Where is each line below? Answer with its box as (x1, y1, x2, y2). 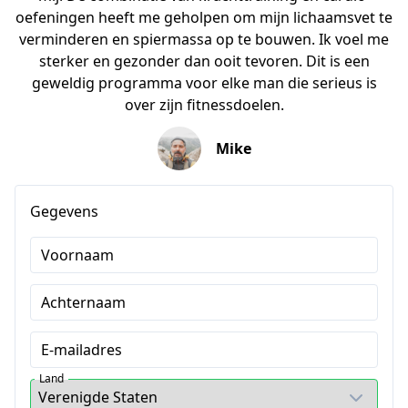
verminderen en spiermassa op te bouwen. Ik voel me (19, 28, 389, 49)
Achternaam (41, 291, 126, 312)
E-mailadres (41, 339, 122, 360)
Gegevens (30, 200, 98, 221)
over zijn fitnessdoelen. (124, 94, 284, 115)
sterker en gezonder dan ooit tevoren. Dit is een (38, 50, 370, 71)
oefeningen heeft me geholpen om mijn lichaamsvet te (15, 6, 393, 27)
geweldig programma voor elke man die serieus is (31, 72, 377, 93)
